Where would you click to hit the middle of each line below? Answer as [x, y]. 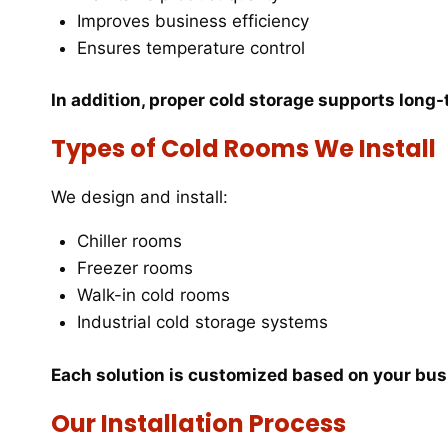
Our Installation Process [198, 423]
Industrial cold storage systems [202, 322]
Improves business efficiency [192, 20]
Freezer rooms [134, 268]
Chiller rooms [129, 241]
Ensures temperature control [190, 47]
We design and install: [139, 197]
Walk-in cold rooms [153, 295]
